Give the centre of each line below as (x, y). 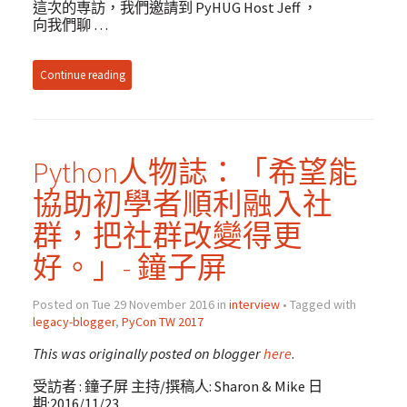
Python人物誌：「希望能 (195, 173)
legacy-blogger (74, 322)
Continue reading (82, 75)
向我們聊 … (70, 24)
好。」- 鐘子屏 (129, 268)
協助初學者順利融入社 (182, 204)
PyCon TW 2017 (162, 322)
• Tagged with (318, 305)
